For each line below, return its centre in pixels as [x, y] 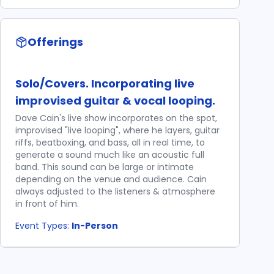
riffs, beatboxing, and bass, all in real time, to [110, 143]
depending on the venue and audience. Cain [111, 179]
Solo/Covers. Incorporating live [105, 83]
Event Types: [42, 226]
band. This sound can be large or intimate [105, 167]
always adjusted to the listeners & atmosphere [115, 191]
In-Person [95, 226]
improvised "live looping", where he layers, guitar [117, 130]
